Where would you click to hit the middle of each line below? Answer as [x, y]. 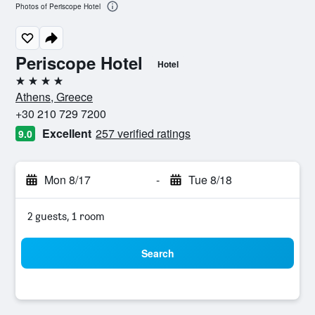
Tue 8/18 [210, 180]
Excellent [67, 133]
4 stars [31, 86]
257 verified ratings [143, 133]
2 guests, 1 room [66, 216]
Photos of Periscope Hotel [58, 7]
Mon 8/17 [67, 180]
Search [157, 253]
